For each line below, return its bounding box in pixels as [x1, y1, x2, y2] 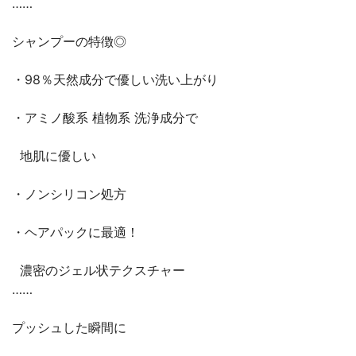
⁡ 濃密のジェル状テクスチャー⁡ [12, 262, 185, 278]
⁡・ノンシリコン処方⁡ [12, 186, 126, 202]
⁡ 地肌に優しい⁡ [12, 148, 96, 164]
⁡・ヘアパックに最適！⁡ [12, 224, 139, 240]
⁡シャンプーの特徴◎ [12, 33, 126, 49]
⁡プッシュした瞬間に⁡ [12, 319, 126, 335]
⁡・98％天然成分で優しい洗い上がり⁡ [12, 72, 219, 87]
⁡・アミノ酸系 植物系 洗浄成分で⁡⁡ [12, 110, 198, 126]
